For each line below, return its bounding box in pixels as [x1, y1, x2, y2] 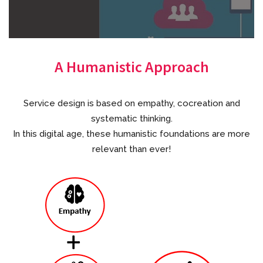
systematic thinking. [90, 113, 173, 124]
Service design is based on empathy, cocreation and [23, 97, 240, 109]
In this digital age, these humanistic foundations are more [13, 128, 250, 139]
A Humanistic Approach [54, 56, 209, 76]
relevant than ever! [92, 143, 171, 154]
